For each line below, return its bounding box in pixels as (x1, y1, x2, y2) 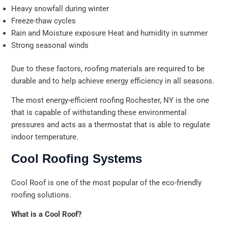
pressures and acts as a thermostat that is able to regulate (11, 120, 211, 130)
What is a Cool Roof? (11, 210, 82, 219)
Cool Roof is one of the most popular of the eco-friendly (11, 178, 202, 187)
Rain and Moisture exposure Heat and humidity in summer (11, 28, 208, 38)
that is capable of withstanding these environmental (11, 108, 187, 118)
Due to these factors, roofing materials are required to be (11, 64, 205, 73)
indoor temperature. (11, 132, 79, 142)
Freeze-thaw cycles (11, 16, 76, 25)
